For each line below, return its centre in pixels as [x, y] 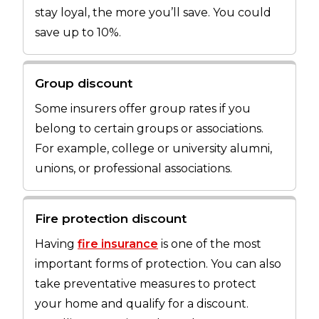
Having [56, 244]
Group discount [84, 83]
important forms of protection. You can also [158, 264]
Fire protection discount [111, 219]
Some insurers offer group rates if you [143, 108]
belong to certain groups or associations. [149, 128]
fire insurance [118, 244]
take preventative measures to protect [146, 284]
